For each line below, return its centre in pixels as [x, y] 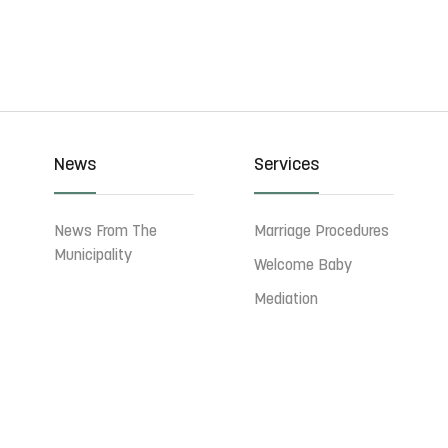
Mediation [285, 300]
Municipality [93, 256]
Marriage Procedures [321, 232]
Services [286, 165]
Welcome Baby [302, 266]
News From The [106, 232]
